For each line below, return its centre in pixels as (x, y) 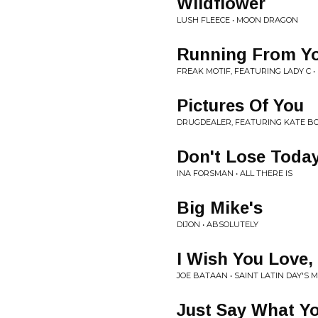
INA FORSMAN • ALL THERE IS (235, 173)
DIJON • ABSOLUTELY (218, 224)
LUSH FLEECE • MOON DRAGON (237, 20)
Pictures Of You (240, 105)
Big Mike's (220, 208)
